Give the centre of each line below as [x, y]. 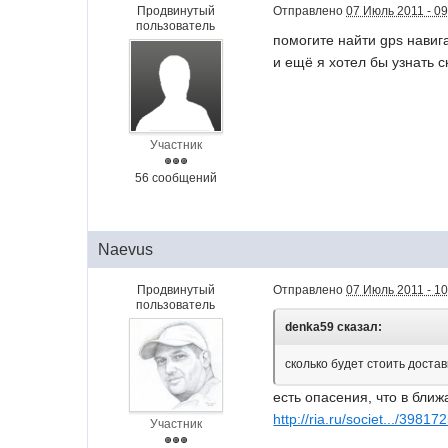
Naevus [126, 249]
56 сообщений [175, 178]
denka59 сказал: [334, 327]
